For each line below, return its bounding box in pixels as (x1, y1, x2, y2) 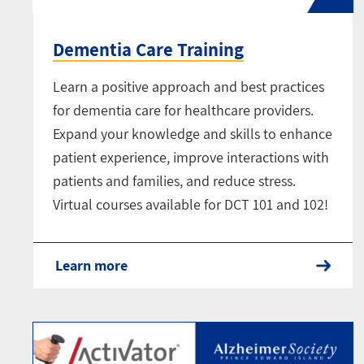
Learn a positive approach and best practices (53, 77, 324, 97)
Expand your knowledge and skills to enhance (53, 124, 332, 144)
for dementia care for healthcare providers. (53, 101, 314, 120)
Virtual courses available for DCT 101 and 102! (53, 195, 328, 214)
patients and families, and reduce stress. (53, 171, 296, 191)
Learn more (55, 256, 128, 275)
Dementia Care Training (53, 37, 244, 63)
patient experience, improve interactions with (53, 148, 329, 167)
